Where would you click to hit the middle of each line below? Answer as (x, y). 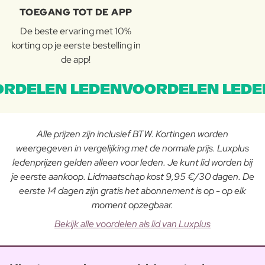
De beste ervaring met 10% (76, 31)
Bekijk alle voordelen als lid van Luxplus (132, 224)
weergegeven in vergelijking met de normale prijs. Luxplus (132, 148)
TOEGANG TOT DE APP (76, 12)
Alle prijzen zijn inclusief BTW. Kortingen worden (132, 134)
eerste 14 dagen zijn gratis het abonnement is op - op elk (132, 191)
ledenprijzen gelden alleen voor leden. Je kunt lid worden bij (132, 163)
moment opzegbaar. (132, 205)
